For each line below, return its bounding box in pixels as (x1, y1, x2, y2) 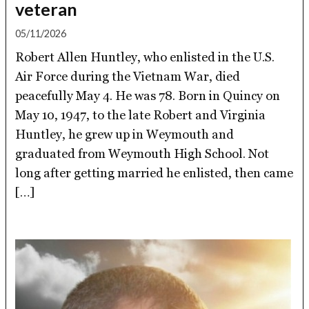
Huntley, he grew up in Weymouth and (15, 126, 235, 141)
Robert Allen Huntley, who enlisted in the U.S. (15, 49, 275, 64)
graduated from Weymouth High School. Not (15, 146, 270, 161)
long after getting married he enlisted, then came (15, 165, 294, 180)
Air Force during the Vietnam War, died (15, 68, 241, 83)
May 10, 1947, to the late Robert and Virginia (15, 107, 266, 122)
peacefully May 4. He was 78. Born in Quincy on (15, 88, 281, 103)
